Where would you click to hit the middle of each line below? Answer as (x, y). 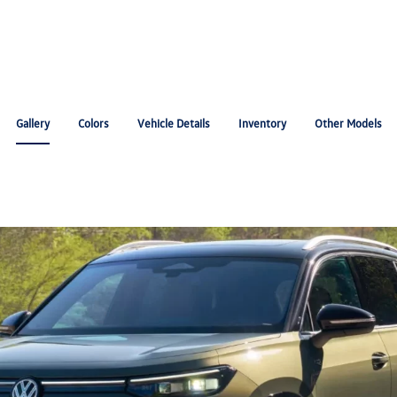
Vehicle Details (173, 123)
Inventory (262, 123)
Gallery (32, 123)
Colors (93, 123)
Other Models (348, 123)
